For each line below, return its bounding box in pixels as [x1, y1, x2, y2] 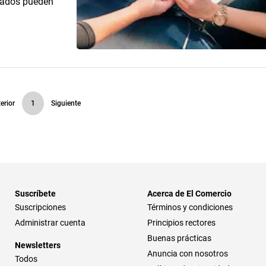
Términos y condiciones [147, 202, 233, 212]
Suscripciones [15, 202, 66, 212]
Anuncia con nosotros [147, 248, 228, 258]
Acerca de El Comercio [147, 188, 232, 198]
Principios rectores [147, 217, 216, 227]
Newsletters [15, 240, 61, 250]
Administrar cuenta [15, 217, 85, 227]
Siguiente [51, 99, 81, 107]
